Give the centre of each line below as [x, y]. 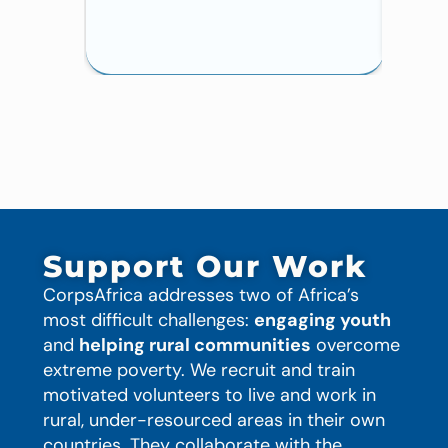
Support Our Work [204, 266]
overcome [355, 344]
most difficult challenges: [148, 319]
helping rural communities [194, 344]
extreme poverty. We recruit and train [198, 369]
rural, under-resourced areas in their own [213, 419]
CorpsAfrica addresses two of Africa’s [200, 294]
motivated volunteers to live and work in [209, 394]
